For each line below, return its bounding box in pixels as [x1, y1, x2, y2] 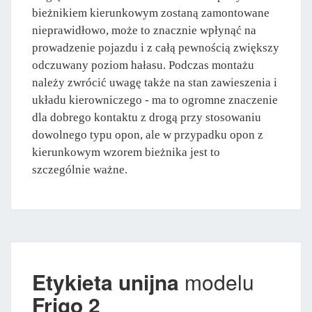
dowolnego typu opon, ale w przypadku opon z [32, 128, 263, 142]
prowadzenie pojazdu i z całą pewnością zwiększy [32, 41, 279, 55]
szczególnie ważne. [32, 163, 127, 177]
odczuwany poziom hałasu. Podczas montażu [32, 58, 254, 72]
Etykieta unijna [32, 267, 179, 297]
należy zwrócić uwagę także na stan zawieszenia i [32, 76, 277, 90]
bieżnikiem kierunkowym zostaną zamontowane [32, 6, 270, 20]
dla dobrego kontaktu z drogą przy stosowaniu [32, 111, 261, 125]
